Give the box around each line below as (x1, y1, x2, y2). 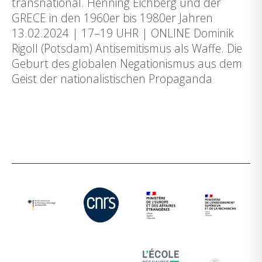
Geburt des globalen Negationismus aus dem (12, 56, 242, 71)
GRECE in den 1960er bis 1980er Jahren (12, 10, 213, 26)
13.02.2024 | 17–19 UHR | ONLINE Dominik (12, 25, 234, 41)
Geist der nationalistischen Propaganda (12, 71, 212, 87)
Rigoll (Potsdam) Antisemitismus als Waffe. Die (12, 40, 242, 56)
